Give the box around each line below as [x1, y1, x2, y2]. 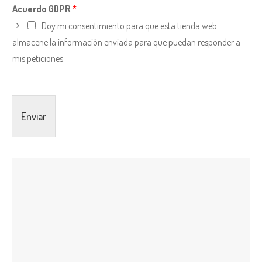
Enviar [21, 110, 46, 123]
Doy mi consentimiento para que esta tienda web [42, 20, 217, 32]
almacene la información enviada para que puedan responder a [12, 36, 240, 49]
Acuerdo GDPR [12, 3, 73, 15]
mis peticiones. [12, 53, 65, 65]
